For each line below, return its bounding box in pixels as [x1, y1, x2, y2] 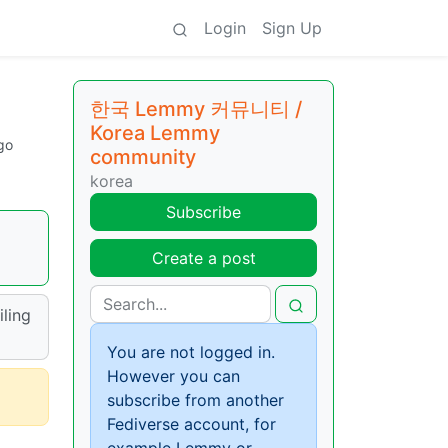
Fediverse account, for [107, 414, 276, 434]
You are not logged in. [107, 342, 275, 362]
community [90, 145, 196, 169]
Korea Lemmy [90, 121, 220, 145]
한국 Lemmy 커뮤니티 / [90, 97, 302, 121]
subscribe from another [107, 390, 284, 410]
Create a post [151, 248, 256, 268]
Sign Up [262, 18, 322, 38]
